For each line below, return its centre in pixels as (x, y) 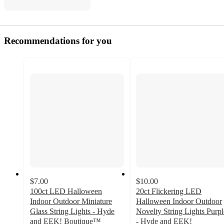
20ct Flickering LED (169, 191)
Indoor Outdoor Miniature (71, 201)
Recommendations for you (58, 41)
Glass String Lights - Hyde (72, 211)
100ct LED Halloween (66, 191)
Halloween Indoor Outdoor (179, 201)
